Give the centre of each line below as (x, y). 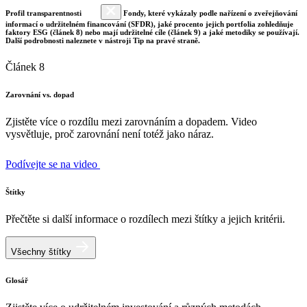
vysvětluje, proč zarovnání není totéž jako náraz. (110, 134)
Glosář (17, 281)
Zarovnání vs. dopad (40, 95)
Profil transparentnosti (45, 13)
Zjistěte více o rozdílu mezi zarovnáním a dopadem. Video (131, 122)
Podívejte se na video (53, 164)
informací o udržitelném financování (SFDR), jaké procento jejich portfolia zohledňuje (149, 24)
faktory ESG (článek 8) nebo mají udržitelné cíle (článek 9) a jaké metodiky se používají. (152, 32)
